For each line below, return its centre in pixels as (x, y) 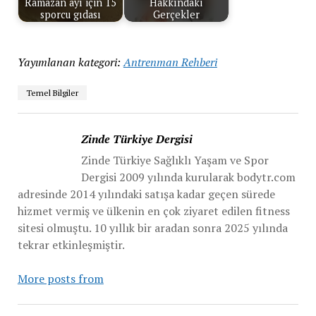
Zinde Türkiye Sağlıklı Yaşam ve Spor (175, 160)
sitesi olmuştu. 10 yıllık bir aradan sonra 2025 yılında (152, 228)
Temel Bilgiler (52, 93)
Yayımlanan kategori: (69, 62)
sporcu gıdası (70, 15)
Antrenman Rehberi (170, 62)
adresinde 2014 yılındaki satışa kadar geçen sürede (146, 194)
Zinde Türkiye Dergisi (136, 139)
